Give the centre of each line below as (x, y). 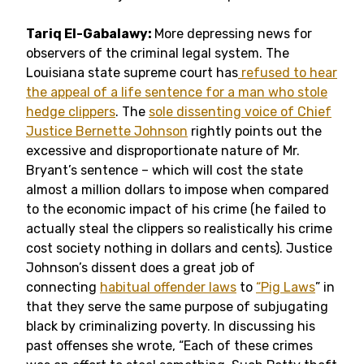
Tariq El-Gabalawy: (90, 34)
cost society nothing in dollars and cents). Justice (179, 248)
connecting (63, 287)
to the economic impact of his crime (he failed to (176, 209)
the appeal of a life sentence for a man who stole (177, 92)
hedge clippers (71, 112)
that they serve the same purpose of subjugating (177, 307)
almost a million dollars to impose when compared (178, 190)
